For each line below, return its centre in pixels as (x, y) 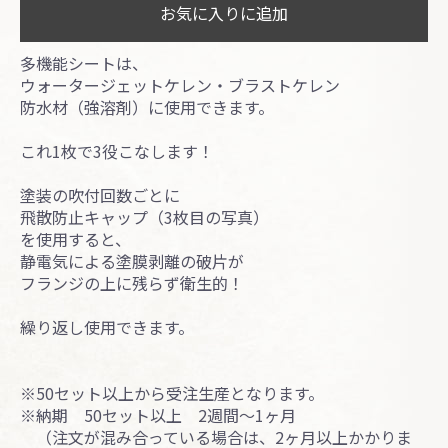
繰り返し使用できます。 (106, 326)
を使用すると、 (75, 238)
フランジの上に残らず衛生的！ (131, 282)
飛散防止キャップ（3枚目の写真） (144, 216)
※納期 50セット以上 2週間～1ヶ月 (157, 414)
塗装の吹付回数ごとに (99, 194)
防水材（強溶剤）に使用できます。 (146, 106)
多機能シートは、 (83, 62)
